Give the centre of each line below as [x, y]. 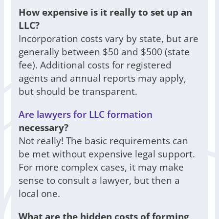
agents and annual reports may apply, [102, 78]
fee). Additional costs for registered [95, 65]
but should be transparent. [78, 91]
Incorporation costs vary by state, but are [109, 39]
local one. [39, 194]
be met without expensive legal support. [107, 154]
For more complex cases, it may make [101, 167]
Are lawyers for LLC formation [86, 114]
